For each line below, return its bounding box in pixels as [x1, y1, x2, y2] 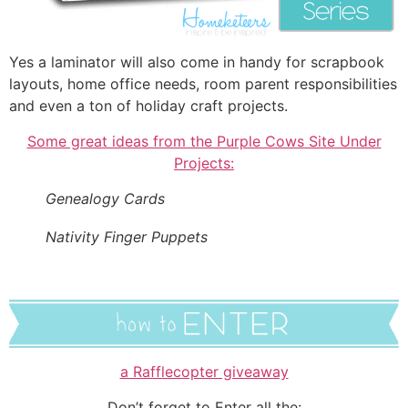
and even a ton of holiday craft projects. [9, 97, 288, 116]
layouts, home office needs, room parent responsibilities [9, 75, 397, 94]
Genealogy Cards [46, 189, 165, 208]
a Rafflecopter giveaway [119, 362, 289, 382]
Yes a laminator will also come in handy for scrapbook [9, 53, 384, 72]
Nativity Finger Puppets [46, 227, 208, 246]
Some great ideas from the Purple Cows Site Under [26, 131, 382, 150]
